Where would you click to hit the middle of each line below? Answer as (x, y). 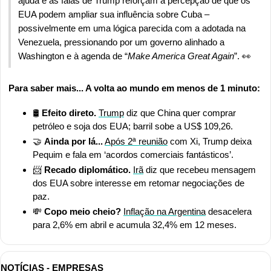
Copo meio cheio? (83, 211)
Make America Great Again (181, 56)
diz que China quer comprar (180, 113)
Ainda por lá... (73, 141)
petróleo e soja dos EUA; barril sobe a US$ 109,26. (133, 126)
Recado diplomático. (86, 169)
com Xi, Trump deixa (210, 141)
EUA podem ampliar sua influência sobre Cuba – (114, 14)
